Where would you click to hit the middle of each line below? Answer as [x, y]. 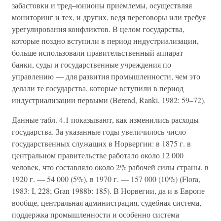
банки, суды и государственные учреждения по [92, 64]
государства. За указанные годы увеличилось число [99, 131]
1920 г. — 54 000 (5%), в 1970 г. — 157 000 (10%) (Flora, [106, 179]
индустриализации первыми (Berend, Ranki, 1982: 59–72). [109, 100]
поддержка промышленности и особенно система [95, 214]
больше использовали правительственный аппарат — [102, 53]
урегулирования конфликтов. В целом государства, [98, 29]
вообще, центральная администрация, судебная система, [107, 203]
